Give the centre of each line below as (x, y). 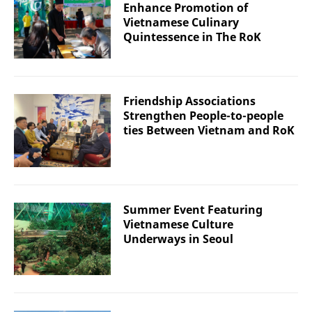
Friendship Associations (189, 101)
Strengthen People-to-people (203, 116)
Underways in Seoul (178, 239)
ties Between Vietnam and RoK (209, 131)
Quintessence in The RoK (192, 37)
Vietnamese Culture (178, 224)
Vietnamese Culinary (181, 22)
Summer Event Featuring (193, 209)
